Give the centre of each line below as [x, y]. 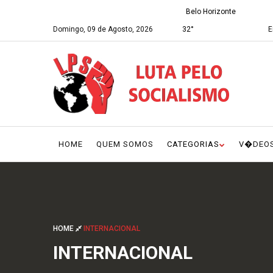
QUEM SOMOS [125, 144]
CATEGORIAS [193, 144]
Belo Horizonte [211, 12]
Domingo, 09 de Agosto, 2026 [103, 29]
